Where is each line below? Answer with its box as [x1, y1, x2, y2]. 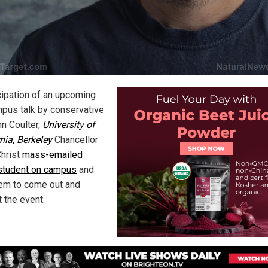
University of [42, 118, 95, 130]
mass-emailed [22, 148, 83, 160]
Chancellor [52, 133, 98, 145]
